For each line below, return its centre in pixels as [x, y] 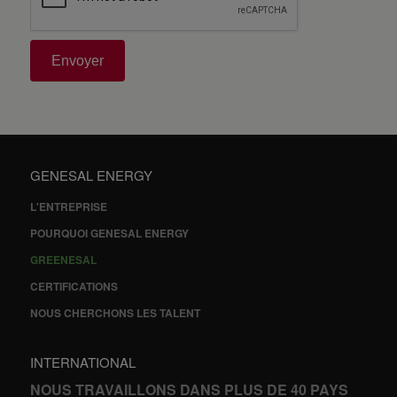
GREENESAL [63, 260]
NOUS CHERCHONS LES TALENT [115, 313]
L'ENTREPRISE [68, 207]
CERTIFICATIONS [74, 287]
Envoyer [77, 61]
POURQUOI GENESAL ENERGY [109, 234]
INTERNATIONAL [82, 362]
